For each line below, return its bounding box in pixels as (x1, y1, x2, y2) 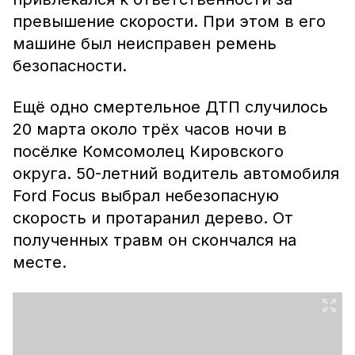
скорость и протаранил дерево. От (13, 208, 293, 227)
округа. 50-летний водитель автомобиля (13, 164, 339, 183)
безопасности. (13, 56, 127, 75)
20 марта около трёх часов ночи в (13, 120, 287, 139)
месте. (13, 253, 67, 272)
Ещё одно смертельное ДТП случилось (13, 97, 328, 116)
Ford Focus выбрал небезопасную (13, 186, 279, 205)
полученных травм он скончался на (13, 231, 296, 250)
